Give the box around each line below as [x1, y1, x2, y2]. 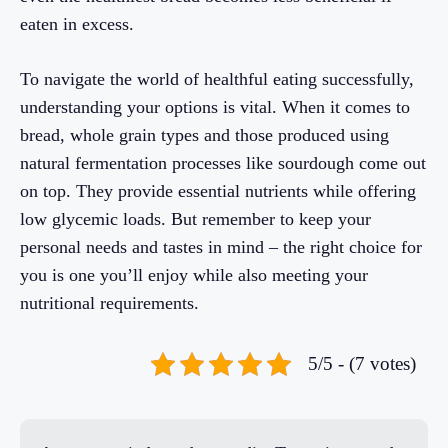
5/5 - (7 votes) [308, 353, 416, 375]
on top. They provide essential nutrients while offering [20, 181, 416, 202]
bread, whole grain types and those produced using [20, 125, 389, 146]
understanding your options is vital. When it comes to [20, 97, 410, 118]
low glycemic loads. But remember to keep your [20, 209, 371, 230]
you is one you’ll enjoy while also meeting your [20, 265, 368, 286]
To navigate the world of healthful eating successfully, [20, 69, 414, 90]
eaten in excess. [20, 14, 134, 35]
